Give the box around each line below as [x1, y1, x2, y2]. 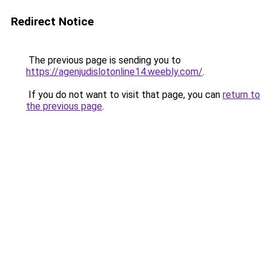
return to [223, 89, 260, 100]
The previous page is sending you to [26, 54, 181, 66]
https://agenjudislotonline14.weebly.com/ [26, 66, 203, 77]
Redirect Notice [11, 15, 94, 28]
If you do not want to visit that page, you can [26, 89, 223, 100]
